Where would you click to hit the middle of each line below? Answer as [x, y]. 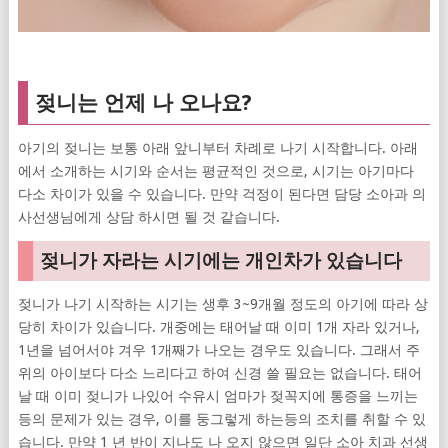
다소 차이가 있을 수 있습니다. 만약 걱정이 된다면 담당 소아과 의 [221, 193]
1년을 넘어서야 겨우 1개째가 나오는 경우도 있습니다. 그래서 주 [218, 349]
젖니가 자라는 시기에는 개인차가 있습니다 [220, 260]
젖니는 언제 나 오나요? [143, 102]
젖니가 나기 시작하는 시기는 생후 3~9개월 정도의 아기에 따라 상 [222, 303]
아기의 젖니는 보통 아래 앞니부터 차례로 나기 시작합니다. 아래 [217, 147]
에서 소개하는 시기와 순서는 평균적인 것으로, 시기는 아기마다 [215, 170]
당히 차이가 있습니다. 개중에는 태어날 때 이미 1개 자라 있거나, [218, 326]
